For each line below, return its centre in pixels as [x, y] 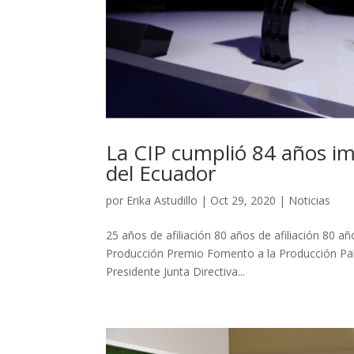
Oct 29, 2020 [243, 201]
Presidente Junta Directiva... [176, 272]
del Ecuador [161, 173]
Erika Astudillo [162, 201]
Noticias [310, 201]
